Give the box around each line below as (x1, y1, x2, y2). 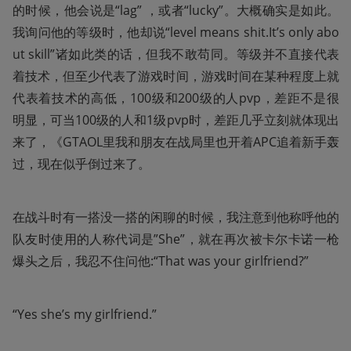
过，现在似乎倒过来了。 (13, 154, 150, 172)
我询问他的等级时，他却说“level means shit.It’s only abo (13, 23, 339, 41)
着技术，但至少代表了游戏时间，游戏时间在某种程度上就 (13, 67, 339, 85)
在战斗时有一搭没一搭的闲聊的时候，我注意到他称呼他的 (13, 208, 339, 226)
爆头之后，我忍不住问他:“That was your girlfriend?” (13, 251, 309, 270)
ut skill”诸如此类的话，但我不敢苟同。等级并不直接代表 (13, 45, 339, 63)
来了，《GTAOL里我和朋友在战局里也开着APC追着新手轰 (13, 132, 339, 150)
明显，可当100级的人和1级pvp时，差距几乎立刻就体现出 (13, 110, 339, 128)
